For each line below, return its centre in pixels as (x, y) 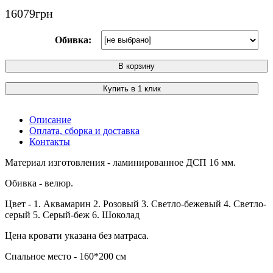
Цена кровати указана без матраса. (77, 235)
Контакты (50, 141)
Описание (50, 119)
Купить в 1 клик (132, 88)
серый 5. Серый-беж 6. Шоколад (72, 214)
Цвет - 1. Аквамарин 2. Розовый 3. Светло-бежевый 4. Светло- (136, 204)
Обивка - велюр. (39, 183)
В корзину (136, 66)
